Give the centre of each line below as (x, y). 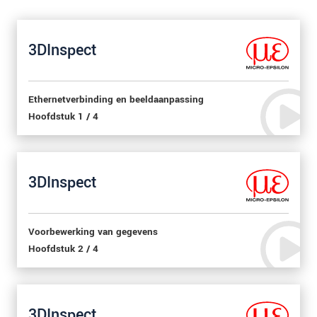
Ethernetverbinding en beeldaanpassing (116, 99)
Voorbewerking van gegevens (93, 232)
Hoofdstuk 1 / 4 (63, 116)
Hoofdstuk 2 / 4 (63, 249)
